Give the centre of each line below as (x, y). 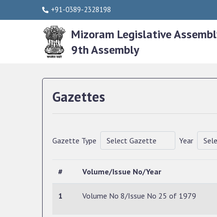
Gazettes (79, 97)
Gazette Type (74, 140)
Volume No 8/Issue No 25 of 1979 (139, 196)
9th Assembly (105, 50)
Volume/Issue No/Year (122, 171)
